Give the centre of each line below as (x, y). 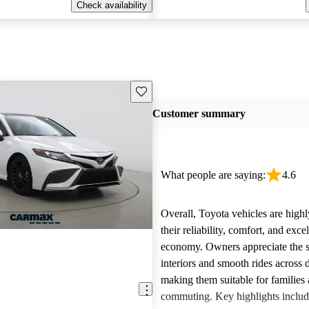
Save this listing (167, 90)
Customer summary (199, 114)
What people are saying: (213, 175)
